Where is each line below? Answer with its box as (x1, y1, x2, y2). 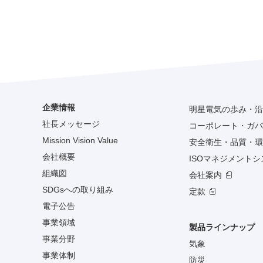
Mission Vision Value (42, 135, 118, 145)
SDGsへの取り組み (42, 184, 113, 194)
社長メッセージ (42, 119, 100, 129)
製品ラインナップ (189, 222, 255, 232)
